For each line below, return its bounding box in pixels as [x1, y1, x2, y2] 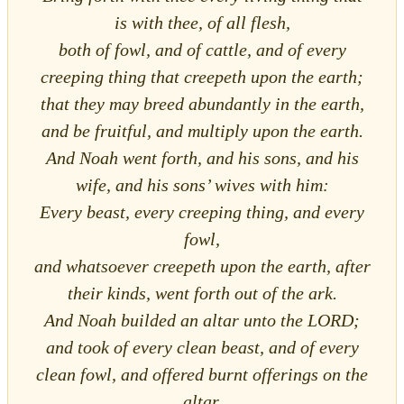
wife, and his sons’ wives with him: [75, 174, 329, 195]
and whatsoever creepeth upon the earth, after [33, 255, 371, 276]
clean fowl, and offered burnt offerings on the [36, 363, 368, 384]
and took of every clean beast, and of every [45, 336, 359, 357]
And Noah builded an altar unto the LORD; [44, 309, 360, 330]
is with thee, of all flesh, [114, 12, 290, 32]
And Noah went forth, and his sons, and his [45, 147, 359, 168]
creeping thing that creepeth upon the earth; [41, 66, 363, 87]
